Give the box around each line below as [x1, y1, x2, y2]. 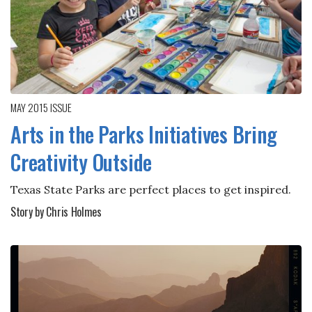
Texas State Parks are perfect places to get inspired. [10, 182, 291, 196]
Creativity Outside [10, 146, 153, 178]
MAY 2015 [10, 99, 50, 115]
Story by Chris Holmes [10, 203, 102, 220]
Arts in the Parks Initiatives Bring [10, 118, 277, 150]
